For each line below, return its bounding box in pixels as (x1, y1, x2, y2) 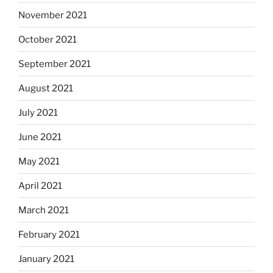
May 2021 (18, 155, 60, 167)
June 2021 (18, 131, 62, 143)
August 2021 (18, 82, 73, 94)
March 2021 (18, 204, 69, 216)
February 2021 (18, 229, 80, 240)
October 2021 (18, 34, 77, 45)
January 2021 (18, 253, 74, 264)
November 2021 (18, 9, 87, 21)
